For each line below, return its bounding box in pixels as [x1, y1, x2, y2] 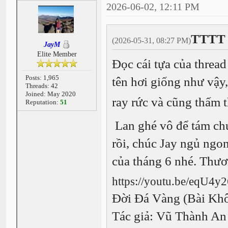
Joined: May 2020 [25, 90, 76, 98]
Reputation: [25, 98, 60, 106]
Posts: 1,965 [25, 74, 59, 82]
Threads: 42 [25, 82, 58, 90]
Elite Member [37, 50, 77, 59]
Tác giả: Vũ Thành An [111, 209, 226, 223]
